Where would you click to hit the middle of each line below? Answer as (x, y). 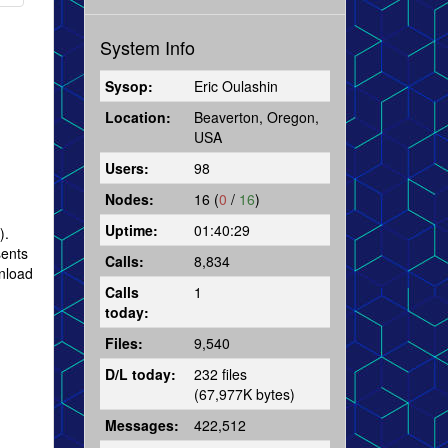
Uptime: (131, 229)
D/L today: (140, 373)
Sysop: (128, 85)
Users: (126, 167)
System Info (147, 46)
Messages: (141, 424)
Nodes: (129, 198)
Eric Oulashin (235, 85)
